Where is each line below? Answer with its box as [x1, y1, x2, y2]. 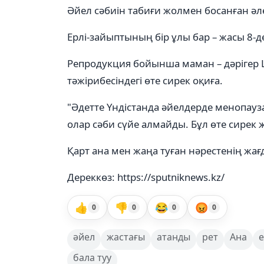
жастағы [107, 230, 145, 243]
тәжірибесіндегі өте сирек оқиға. [67, 74, 223, 87]
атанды [157, 230, 190, 243]
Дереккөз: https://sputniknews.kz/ [67, 170, 225, 184]
